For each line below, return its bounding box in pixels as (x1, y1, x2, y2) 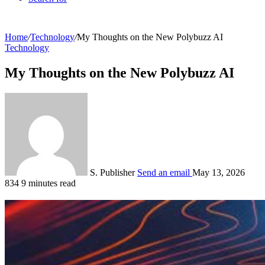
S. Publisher (90, 167, 135, 177)
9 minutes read (21, 177, 76, 188)
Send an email (137, 167, 190, 177)
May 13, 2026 (192, 167, 245, 177)
